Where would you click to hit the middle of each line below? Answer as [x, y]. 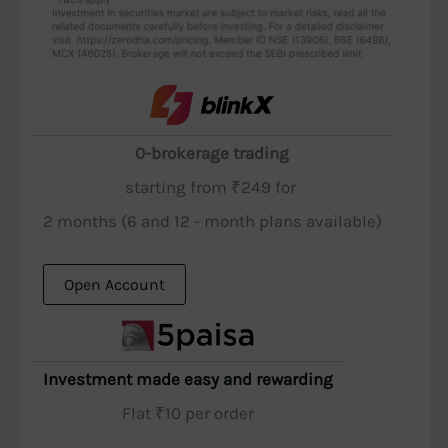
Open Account [114, 285]
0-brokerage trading [212, 152]
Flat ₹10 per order [187, 412]
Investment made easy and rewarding [187, 378]
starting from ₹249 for [212, 186]
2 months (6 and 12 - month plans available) [212, 220]
